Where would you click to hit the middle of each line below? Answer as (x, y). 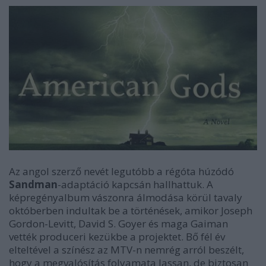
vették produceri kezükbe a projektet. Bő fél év (117, 237)
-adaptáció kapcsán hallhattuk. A (135, 185)
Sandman (33, 185)
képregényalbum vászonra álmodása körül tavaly (126, 198)
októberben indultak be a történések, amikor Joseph (131, 211)
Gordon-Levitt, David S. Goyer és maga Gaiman (118, 224)
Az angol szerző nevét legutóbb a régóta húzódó (121, 172)
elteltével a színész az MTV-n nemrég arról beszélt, (126, 250)
